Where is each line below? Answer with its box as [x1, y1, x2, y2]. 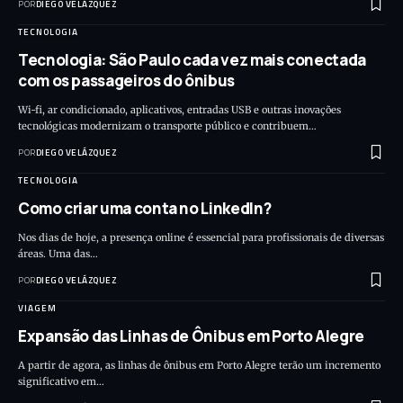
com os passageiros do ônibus [18, 69, 235, 91]
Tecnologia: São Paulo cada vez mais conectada [18, 49, 366, 70]
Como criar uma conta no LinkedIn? [18, 197, 272, 219]
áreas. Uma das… [18, 246, 98, 260]
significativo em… [18, 374, 104, 388]
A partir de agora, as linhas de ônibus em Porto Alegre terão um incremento [18, 358, 381, 372]
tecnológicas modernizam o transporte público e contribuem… [18, 119, 317, 132]
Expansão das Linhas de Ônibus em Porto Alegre [18, 325, 364, 346]
